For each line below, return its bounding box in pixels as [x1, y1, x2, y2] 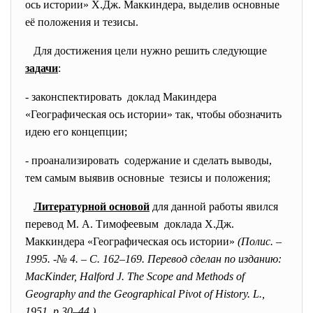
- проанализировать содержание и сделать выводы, [25, 154, 272, 166]
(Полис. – [238, 235, 282, 247]
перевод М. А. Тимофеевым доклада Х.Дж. [25, 218, 234, 230]
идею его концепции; [25, 126, 127, 138]
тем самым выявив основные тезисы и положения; [25, 172, 270, 184]
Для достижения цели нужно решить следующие [25, 45, 267, 57]
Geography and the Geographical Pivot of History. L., [25, 288, 265, 300]
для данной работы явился [150, 201, 278, 212]
